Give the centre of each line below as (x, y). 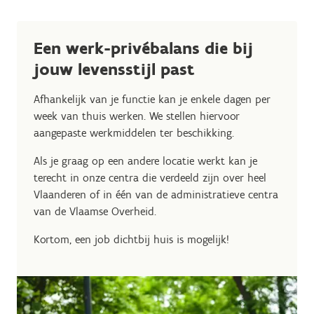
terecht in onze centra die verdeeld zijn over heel (150, 178)
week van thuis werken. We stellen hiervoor (137, 116)
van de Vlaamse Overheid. (98, 212)
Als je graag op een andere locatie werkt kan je (145, 161)
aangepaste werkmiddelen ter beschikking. (136, 133)
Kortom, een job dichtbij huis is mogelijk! (133, 240)
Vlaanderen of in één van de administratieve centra (156, 195)
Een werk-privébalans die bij (143, 48)
